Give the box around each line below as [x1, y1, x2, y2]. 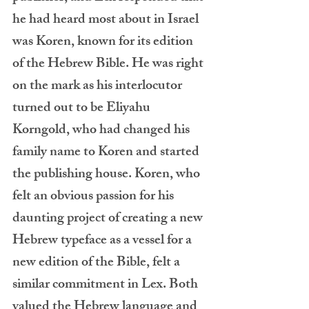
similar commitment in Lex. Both [12, 273, 201, 297]
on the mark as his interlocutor [12, 74, 185, 99]
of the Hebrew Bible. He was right [12, 52, 206, 77]
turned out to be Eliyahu [12, 97, 153, 121]
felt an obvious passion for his [12, 185, 177, 209]
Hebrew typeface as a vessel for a [12, 229, 195, 253]
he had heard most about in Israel [12, 8, 201, 32]
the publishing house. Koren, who [12, 163, 203, 187]
